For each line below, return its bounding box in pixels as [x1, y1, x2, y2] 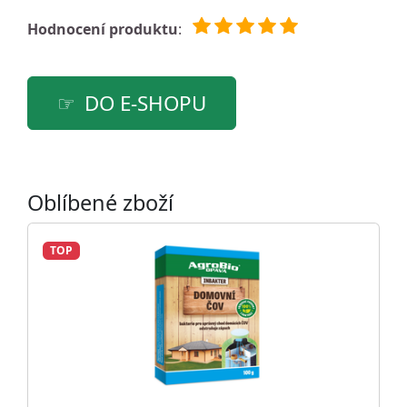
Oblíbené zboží [27, 187, 174, 217]
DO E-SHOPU [84, 88, 206, 117]
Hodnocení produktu [27, 18, 178, 39]
